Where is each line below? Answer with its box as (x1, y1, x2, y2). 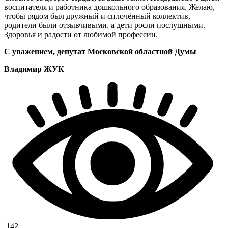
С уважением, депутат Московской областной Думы (4, 47, 196, 56)
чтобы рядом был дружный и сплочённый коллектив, (4, 11, 190, 20)
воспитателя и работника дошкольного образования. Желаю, (4, 2, 215, 11)
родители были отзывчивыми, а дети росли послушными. (4, 20, 205, 30)
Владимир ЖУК (4, 64, 64, 73)
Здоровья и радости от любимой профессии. (4, 30, 158, 39)
